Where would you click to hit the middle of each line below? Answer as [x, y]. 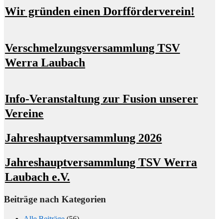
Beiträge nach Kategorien [55, 199]
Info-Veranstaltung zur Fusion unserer [102, 99]
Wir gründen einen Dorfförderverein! [100, 11]
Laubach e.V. [38, 177]
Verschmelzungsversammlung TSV [93, 48]
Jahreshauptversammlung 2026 [84, 138]
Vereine [24, 114]
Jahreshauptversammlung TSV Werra [101, 163]
